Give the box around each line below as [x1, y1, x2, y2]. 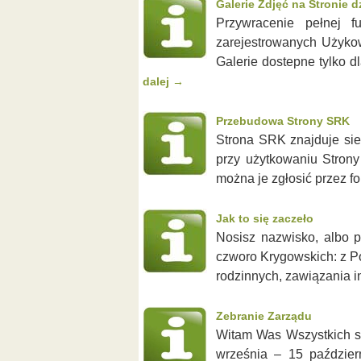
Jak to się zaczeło [216, 212, 313, 225]
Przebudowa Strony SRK [216, 114, 350, 127]
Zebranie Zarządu [216, 309, 312, 322]
